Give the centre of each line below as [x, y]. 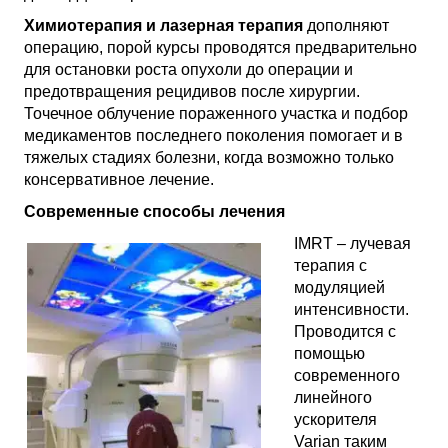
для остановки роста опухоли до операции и [188, 69]
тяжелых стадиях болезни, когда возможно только [209, 157]
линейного [333, 397]
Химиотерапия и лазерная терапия [165, 25]
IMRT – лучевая [352, 243]
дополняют [348, 25]
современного [347, 375]
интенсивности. [351, 309]
